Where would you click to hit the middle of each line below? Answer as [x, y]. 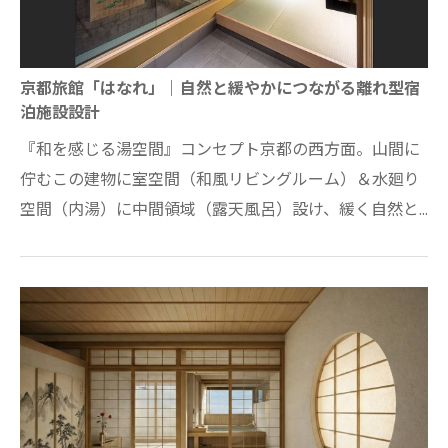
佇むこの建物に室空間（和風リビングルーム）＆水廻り [220, 180]
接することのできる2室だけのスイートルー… [180, 240]
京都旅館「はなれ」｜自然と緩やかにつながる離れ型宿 [220, 89]
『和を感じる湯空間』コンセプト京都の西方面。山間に [220, 150]
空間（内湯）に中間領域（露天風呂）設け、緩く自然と [219, 210]
